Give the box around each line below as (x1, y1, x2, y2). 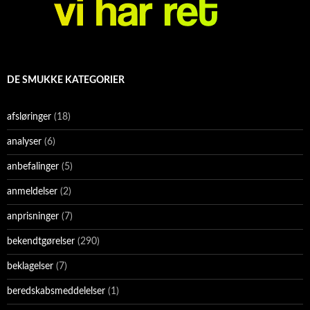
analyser (7, 137, 42, 147)
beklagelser (7, 262, 53, 272)
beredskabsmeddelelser (7, 286, 105, 297)
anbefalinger (7, 162, 59, 172)
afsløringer (7, 112, 51, 122)
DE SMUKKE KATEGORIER (7, 75, 125, 86)
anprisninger (7, 212, 59, 222)
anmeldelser (7, 187, 57, 197)
